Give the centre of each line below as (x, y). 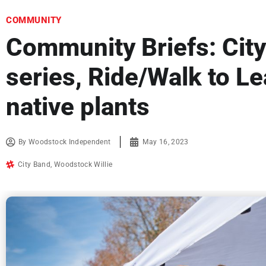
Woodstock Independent (70, 142)
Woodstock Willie (83, 165)
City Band (34, 165)
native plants (78, 107)
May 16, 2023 (166, 142)
